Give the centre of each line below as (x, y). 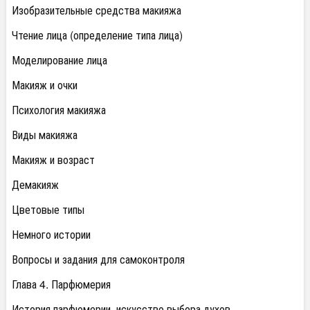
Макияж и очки (45, 85)
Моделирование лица (60, 60)
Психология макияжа (59, 110)
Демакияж (35, 184)
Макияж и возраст (53, 159)
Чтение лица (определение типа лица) (97, 35)
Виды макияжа (45, 135)
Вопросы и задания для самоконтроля (98, 259)
